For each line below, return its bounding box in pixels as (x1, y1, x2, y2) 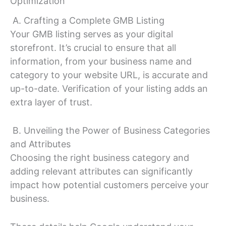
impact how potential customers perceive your (10, 180, 209, 191)
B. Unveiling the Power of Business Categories (10, 125, 210, 136)
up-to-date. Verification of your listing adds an (10, 83, 208, 94)
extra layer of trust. (10, 97, 92, 108)
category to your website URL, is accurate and (10, 70, 208, 81)
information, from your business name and (10, 56, 192, 67)
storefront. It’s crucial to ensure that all (10, 42, 176, 53)
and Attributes (10, 139, 71, 150)
